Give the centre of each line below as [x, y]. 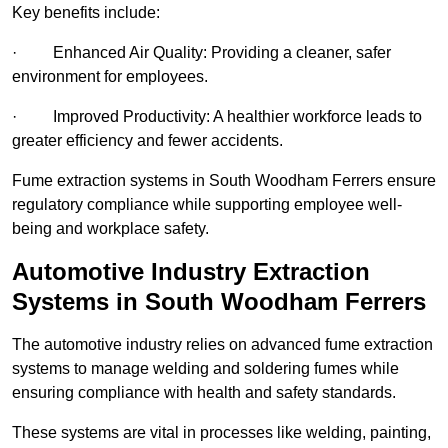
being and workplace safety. [110, 229]
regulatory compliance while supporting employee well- [207, 205]
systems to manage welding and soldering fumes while [205, 369]
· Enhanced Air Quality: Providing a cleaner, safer [201, 53]
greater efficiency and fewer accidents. [147, 141]
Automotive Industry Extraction [191, 272]
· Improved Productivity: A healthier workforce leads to [217, 117]
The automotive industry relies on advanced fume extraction [222, 345]
